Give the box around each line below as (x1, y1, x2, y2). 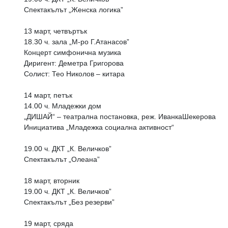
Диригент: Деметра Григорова (24, 59, 124, 67)
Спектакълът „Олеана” (24, 155, 100, 163)
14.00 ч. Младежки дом (24, 102, 101, 110)
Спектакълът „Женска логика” (24, 6, 125, 14)
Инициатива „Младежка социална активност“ (24, 123, 174, 131)
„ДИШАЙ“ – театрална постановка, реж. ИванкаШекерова (24, 112, 216, 121)
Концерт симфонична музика (24, 48, 121, 56)
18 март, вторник (24, 177, 79, 185)
